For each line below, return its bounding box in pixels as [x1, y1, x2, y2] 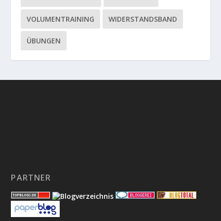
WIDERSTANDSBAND [109, 14, 178, 24]
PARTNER [11, 172, 51, 183]
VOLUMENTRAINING [27, 14, 95, 24]
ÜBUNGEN [27, 36, 61, 45]
